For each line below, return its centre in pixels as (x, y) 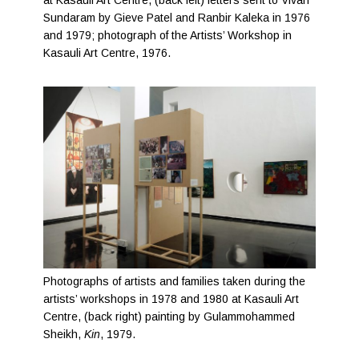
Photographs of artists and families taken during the (175, 281)
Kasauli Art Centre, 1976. (107, 53)
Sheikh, (64, 334)
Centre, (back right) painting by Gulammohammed (169, 316)
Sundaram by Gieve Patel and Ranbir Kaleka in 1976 (177, 18)
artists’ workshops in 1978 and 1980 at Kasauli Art (171, 298)
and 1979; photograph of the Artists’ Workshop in (168, 36)
